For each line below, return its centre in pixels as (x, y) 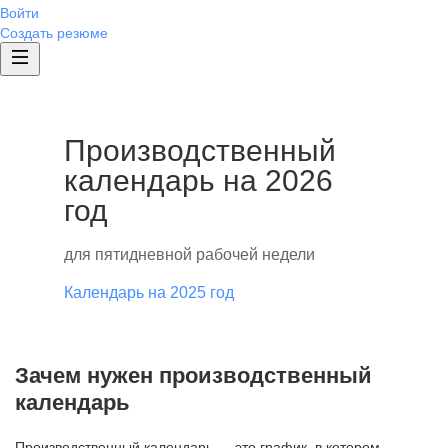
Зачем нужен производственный (193, 375)
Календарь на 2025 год (149, 292)
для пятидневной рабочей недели (189, 254)
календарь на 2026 (198, 180)
